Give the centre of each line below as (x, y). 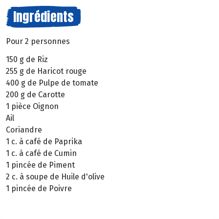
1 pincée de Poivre (39, 188)
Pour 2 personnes (38, 41)
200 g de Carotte (35, 94)
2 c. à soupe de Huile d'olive (55, 176)
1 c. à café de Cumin (41, 153)
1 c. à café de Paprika (44, 141)
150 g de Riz (27, 59)
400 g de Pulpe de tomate (52, 83)
